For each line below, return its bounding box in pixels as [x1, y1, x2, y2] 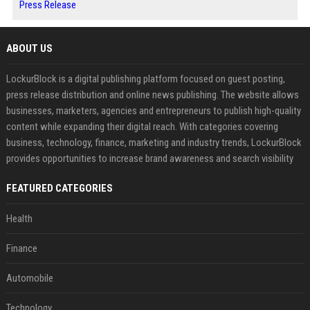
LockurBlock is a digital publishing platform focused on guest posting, [6, 73, 285, 85]
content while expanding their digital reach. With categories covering [6, 120, 278, 133]
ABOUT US [6, 42, 53, 55]
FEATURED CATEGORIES [6, 182, 113, 194]
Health [6, 212, 33, 225]
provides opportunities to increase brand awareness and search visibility [6, 152, 293, 165]
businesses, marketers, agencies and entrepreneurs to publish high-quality [6, 104, 301, 117]
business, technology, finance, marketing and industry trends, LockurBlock [6, 136, 302, 149]
